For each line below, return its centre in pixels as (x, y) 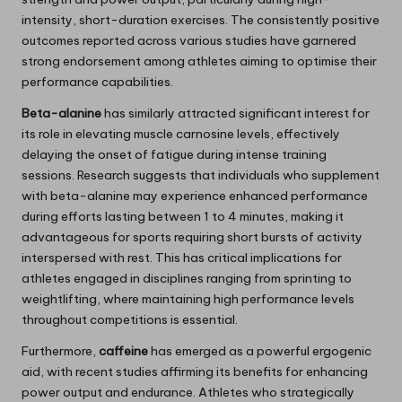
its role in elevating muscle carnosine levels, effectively (181, 133)
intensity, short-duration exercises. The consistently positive (201, 19)
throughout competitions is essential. (130, 319)
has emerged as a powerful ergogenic (260, 350)
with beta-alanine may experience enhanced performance (195, 195)
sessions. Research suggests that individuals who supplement (201, 175)
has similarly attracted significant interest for (236, 113)
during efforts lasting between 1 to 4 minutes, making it (183, 216)
